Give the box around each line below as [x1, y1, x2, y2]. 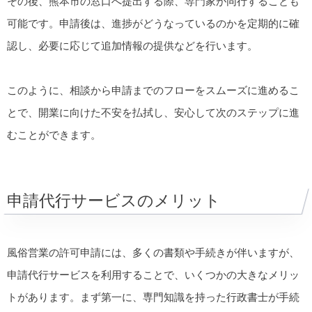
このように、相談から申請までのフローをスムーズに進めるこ [7, 84, 299, 96]
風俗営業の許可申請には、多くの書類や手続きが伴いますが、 [7, 246, 299, 258]
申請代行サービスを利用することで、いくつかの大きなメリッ [7, 268, 299, 281]
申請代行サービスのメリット [7, 191, 221, 210]
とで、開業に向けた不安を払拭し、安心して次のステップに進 [7, 106, 299, 118]
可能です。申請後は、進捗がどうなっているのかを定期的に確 [7, 17, 299, 29]
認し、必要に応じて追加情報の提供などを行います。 [7, 39, 258, 52]
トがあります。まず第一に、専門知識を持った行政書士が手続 [7, 290, 299, 303]
